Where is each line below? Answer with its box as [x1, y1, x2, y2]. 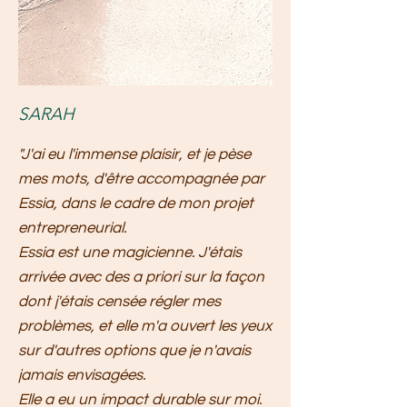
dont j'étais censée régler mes [18, 293, 221, 310]
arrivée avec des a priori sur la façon [18, 269, 264, 285]
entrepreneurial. [18, 220, 126, 236]
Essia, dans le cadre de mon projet [18, 195, 253, 212]
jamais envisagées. [18, 367, 145, 383]
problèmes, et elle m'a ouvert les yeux [18, 318, 272, 334]
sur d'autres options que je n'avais [18, 342, 251, 359]
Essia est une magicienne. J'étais [18, 244, 242, 261]
